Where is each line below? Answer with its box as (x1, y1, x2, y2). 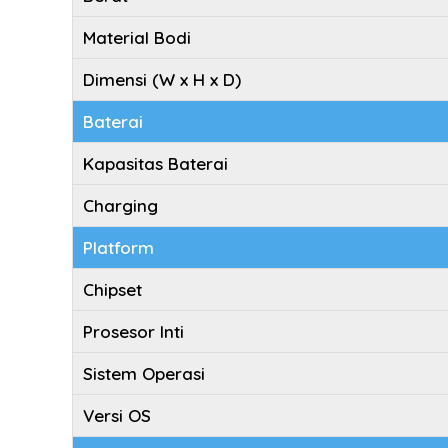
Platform (83, 237, 154, 258)
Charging (83, 195, 158, 216)
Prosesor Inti (83, 321, 184, 342)
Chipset (83, 279, 142, 300)
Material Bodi (83, 27, 191, 48)
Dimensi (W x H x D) (83, 69, 241, 90)
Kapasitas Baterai (83, 153, 228, 174)
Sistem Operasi (83, 363, 205, 384)
